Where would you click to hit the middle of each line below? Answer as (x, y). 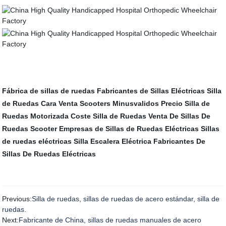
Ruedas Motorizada (36, 116)
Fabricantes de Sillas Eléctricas (151, 91)
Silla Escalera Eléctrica (113, 141)
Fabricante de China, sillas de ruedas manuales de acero (110, 220)
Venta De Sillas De (180, 116)
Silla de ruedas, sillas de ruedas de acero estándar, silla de (126, 199)
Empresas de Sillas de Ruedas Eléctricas (129, 129)
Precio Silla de (186, 103)
